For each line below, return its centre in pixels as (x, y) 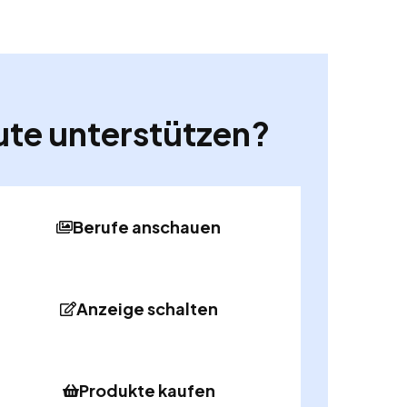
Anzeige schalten (147, 309)
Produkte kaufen (147, 391)
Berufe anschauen (147, 227)
